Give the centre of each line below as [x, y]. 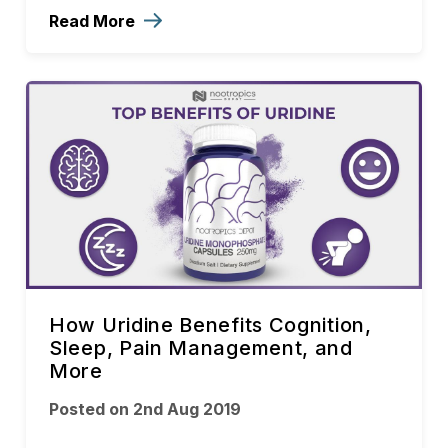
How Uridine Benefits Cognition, [210, 324]
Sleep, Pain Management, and [201, 347]
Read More [94, 21]
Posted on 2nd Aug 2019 [145, 408]
